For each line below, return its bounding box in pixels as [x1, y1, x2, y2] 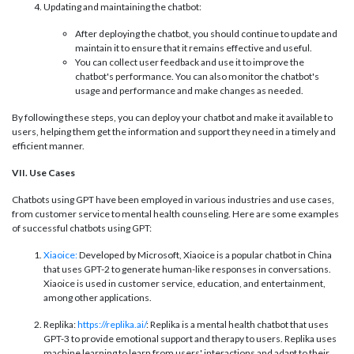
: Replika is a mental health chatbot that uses [146, 318, 329, 331]
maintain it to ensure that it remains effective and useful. [75, 42, 312, 55]
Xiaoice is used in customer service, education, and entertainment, [43, 277, 326, 290]
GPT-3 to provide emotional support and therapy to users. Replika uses [43, 333, 337, 345]
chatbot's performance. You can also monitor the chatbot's [75, 70, 319, 83]
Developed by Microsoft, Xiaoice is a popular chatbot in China [77, 249, 332, 262]
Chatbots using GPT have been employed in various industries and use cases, [12, 194, 334, 206]
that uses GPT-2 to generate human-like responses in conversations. [43, 263, 331, 276]
